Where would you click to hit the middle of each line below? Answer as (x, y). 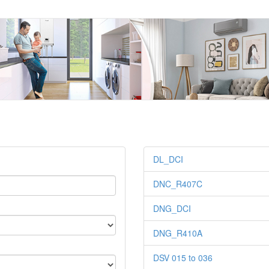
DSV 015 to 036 (183, 258)
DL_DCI (168, 159)
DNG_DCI (172, 209)
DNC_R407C (178, 184)
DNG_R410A (178, 233)
